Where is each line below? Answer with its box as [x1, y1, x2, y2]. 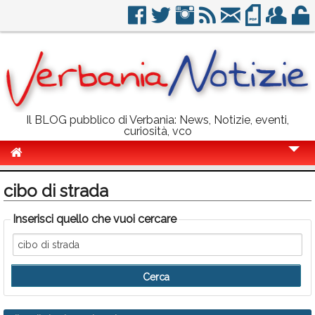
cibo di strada [4, 181, 108, 201]
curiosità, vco [123, 124, 192, 138]
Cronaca [15, 172, 60, 186]
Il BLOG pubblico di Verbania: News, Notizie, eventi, [26, 113, 289, 127]
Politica [15, 198, 54, 212]
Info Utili [15, 276, 58, 290]
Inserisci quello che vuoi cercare [13, 212, 176, 226]
